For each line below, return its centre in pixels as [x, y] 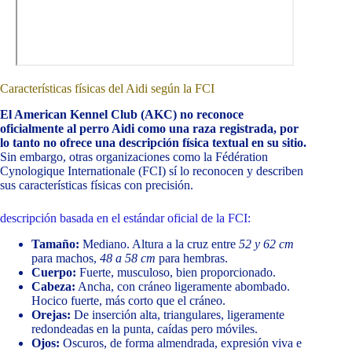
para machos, [66, 258]
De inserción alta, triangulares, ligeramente [178, 314]
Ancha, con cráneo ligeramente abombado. [183, 286]
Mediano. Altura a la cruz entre [159, 244]
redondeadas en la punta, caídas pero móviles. [145, 328]
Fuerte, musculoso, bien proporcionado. [176, 272]
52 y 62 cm [266, 244]
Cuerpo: [54, 272]
